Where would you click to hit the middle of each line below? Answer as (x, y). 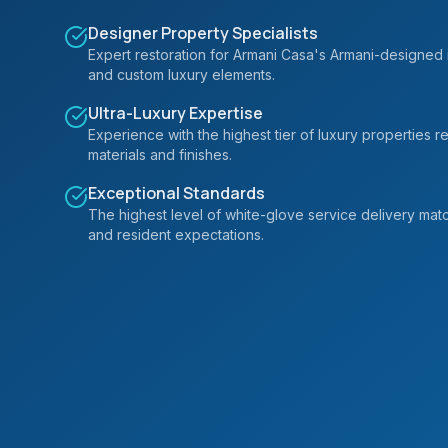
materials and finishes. (160, 154)
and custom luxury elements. (181, 74)
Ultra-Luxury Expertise (175, 113)
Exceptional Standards (176, 193)
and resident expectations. (176, 234)
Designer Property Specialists (203, 33)
